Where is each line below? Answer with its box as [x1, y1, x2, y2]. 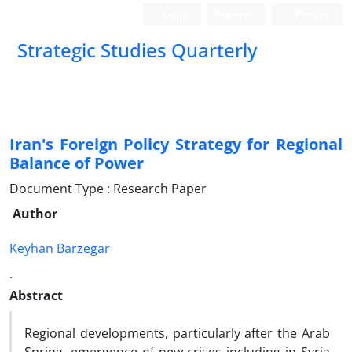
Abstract [9, 287, 63, 304]
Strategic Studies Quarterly [17, 37, 257, 63]
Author [13, 205, 57, 222]
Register [214, 7, 253, 20]
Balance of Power [9, 152, 144, 174]
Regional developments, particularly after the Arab [24, 324, 330, 342]
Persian [292, 7, 330, 20]
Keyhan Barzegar [9, 240, 110, 257]
